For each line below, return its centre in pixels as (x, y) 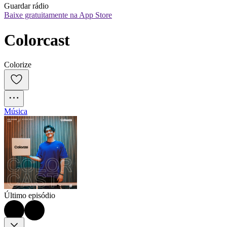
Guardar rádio (26, 6)
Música (16, 111)
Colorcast (37, 40)
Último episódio (30, 196)
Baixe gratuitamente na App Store (58, 15)
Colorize (18, 65)
